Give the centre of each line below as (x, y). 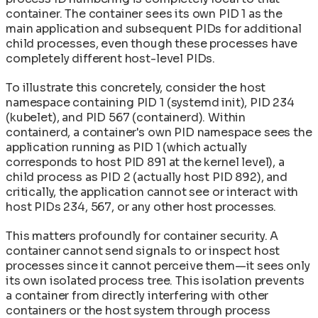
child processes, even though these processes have (152, 43)
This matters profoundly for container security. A (142, 236)
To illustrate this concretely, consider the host (136, 87)
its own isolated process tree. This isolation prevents (155, 280)
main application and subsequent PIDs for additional (154, 28)
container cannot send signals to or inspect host (143, 251)
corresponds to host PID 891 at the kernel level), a (145, 162)
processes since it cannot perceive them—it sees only (158, 265)
